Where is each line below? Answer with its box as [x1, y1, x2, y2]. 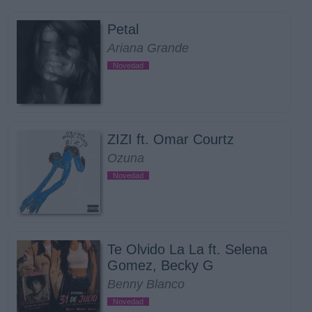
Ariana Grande [107, 41, 189, 55]
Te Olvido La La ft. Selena [107, 242, 267, 257]
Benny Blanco [107, 277, 185, 291]
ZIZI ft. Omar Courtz [107, 132, 234, 147]
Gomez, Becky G [107, 258, 214, 273]
